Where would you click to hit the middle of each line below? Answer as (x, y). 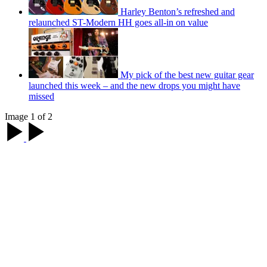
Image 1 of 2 (29, 116)
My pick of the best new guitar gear (187, 74)
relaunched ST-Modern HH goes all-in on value (118, 22)
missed (41, 96)
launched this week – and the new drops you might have (134, 85)
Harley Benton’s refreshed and (178, 11)
